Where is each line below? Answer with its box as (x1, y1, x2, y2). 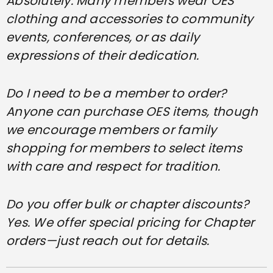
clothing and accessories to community (6, 10, 253, 27)
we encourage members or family (6, 121, 217, 138)
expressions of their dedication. (6, 46, 199, 64)
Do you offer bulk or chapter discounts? (6, 195, 249, 213)
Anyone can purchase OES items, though (6, 102, 258, 120)
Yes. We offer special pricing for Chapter (6, 213, 255, 231)
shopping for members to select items (6, 139, 242, 157)
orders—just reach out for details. (6, 232, 210, 249)
